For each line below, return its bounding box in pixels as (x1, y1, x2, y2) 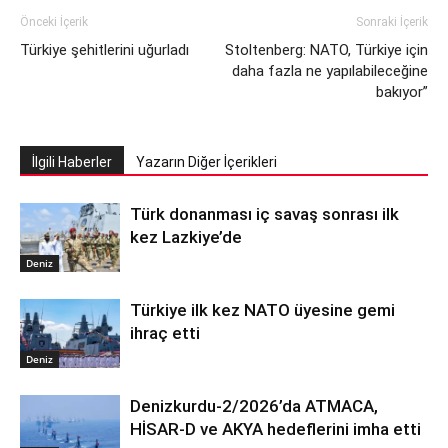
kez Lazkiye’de (130, 227, 242, 247)
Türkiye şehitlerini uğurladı (20, 41, 189, 59)
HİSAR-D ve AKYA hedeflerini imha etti (130, 419, 421, 439)
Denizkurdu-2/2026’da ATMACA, (130, 396, 378, 416)
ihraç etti (130, 323, 200, 343)
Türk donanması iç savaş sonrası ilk (130, 204, 399, 224)
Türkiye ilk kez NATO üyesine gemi (130, 300, 395, 320)
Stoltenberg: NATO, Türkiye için (225, 41, 428, 59)
